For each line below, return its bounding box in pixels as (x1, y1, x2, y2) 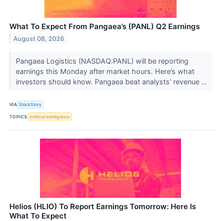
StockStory (19, 102, 42, 108)
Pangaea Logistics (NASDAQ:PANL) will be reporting (15, 56, 188, 65)
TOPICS (9, 113, 28, 119)
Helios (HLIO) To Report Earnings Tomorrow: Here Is (9, 202, 196, 212)
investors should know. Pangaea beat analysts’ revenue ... (15, 77, 209, 86)
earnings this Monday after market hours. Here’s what (15, 67, 194, 75)
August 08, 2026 (13, 35, 65, 42)
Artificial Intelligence (29, 113, 70, 119)
